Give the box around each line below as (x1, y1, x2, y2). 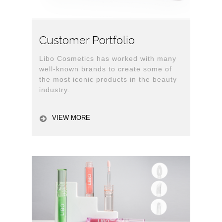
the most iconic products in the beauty (39, 75, 177, 84)
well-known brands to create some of (39, 65, 172, 73)
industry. (39, 86, 70, 94)
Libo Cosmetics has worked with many (39, 55, 176, 63)
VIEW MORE (52, 114, 90, 122)
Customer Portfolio (39, 34, 135, 47)
